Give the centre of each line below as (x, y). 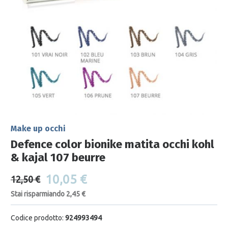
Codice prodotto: (37, 218)
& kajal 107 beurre (58, 158)
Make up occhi (38, 129)
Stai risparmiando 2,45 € (48, 194)
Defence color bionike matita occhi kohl (112, 145)
